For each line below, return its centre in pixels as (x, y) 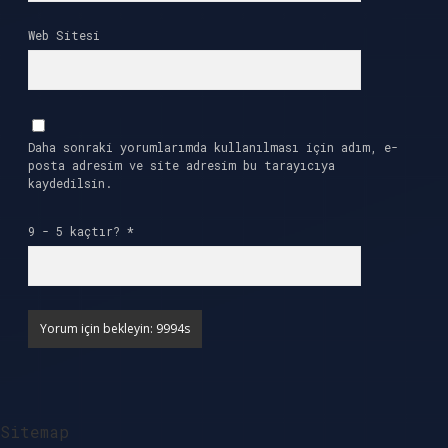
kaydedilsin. (70, 183)
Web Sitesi (64, 35)
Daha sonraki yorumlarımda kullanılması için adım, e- (213, 147)
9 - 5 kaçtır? (77, 231)
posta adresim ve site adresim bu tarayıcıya (181, 165)
